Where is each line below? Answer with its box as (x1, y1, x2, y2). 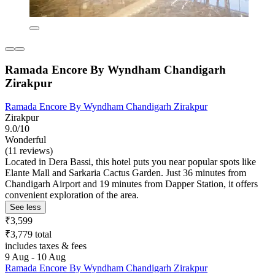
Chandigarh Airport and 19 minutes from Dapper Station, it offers (5, 179, 258, 190)
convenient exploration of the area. (5, 190, 139, 201)
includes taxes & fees (5, 241, 87, 252)
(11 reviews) (5, 145, 53, 157)
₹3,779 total (5, 229, 52, 240)
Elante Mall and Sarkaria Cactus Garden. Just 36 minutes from (5, 168, 246, 179)
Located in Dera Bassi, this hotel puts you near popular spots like (5, 157, 256, 168)
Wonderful (5, 134, 46, 145)
